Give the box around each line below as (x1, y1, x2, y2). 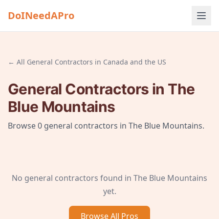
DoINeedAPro (8, 9, 74, 22)
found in (98, 173, 133, 183)
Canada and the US (103, 57, 166, 66)
